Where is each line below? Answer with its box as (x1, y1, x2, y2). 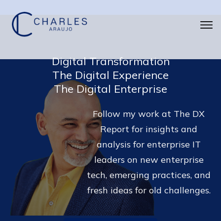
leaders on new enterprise (94, 154, 204, 165)
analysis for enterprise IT (97, 139, 201, 150)
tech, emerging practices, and (87, 169, 211, 181)
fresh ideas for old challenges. (87, 184, 211, 196)
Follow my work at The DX (93, 108, 205, 119)
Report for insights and (100, 123, 197, 135)
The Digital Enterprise (54, 82, 167, 96)
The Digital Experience (52, 68, 169, 82)
